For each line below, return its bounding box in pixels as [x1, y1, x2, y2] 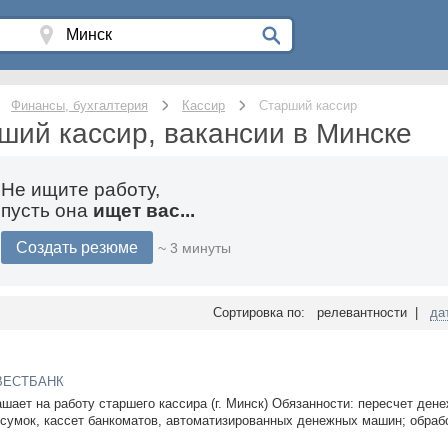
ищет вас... [92, 200, 195, 221]
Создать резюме [15, 239, 138, 256]
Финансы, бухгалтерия [11, 98, 148, 113]
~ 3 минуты [157, 240, 231, 256]
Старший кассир [259, 98, 357, 113]
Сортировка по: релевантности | [213, 305, 430, 320]
